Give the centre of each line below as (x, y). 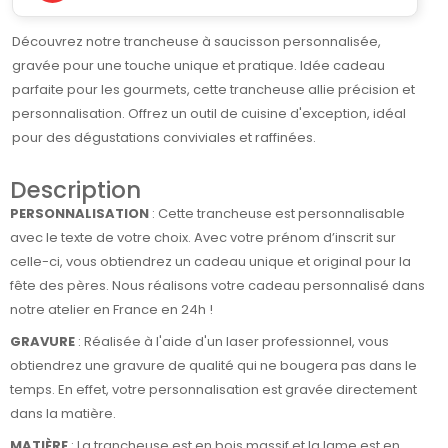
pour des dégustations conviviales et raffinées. (164, 137)
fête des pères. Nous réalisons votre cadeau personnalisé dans (217, 285)
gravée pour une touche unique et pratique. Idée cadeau (198, 65)
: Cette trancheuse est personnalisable (277, 213)
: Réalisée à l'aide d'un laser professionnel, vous (232, 341)
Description (75, 189)
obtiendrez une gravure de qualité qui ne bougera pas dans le (213, 365)
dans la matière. (63, 413)
